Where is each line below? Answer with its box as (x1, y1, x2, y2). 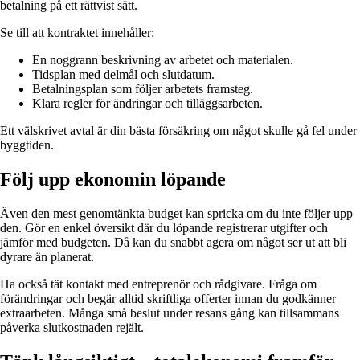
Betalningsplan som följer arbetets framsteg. (32, 82, 253, 96)
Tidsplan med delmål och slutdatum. (32, 67, 215, 82)
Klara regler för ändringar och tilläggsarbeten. (32, 96, 263, 111)
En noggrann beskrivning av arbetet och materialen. (32, 53, 293, 67)
